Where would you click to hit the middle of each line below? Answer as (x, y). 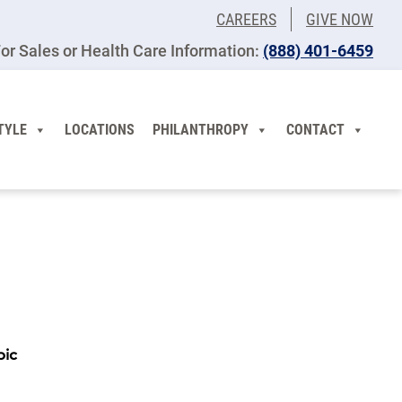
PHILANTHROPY (201, 129)
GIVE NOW (340, 19)
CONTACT (315, 129)
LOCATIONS (100, 129)
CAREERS (246, 19)
